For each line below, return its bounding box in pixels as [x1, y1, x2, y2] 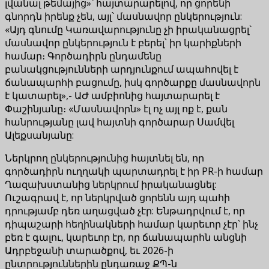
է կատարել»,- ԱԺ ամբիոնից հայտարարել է [5, 88, 220, 102]
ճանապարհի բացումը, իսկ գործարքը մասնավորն [5, 75, 261, 89]
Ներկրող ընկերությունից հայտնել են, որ [5, 151, 204, 165]
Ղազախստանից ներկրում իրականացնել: [5, 177, 216, 191]
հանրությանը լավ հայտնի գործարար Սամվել [5, 115, 234, 128]
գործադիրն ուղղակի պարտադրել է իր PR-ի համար [5, 164, 263, 178]
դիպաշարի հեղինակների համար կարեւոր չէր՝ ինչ [5, 217, 258, 231]
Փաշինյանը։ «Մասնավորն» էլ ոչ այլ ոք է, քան [5, 101, 228, 115]
